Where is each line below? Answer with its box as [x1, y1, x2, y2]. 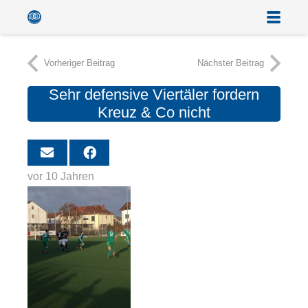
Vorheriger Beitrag [44, 58, 115, 68]
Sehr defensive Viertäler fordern [49, 86, 259, 103]
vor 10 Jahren [27, 170, 94, 182]
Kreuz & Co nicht [98, 104, 210, 121]
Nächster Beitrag [197, 58, 264, 68]
